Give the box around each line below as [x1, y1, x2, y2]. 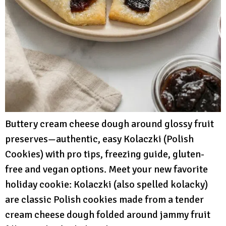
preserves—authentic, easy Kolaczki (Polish [5, 132, 194, 145]
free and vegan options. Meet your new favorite [5, 162, 208, 176]
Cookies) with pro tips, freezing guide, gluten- [5, 147, 204, 160]
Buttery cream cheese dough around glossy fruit [5, 117, 214, 130]
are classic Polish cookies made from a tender [5, 193, 204, 206]
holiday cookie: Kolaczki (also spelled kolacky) [5, 178, 208, 191]
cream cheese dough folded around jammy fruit [5, 208, 210, 221]
